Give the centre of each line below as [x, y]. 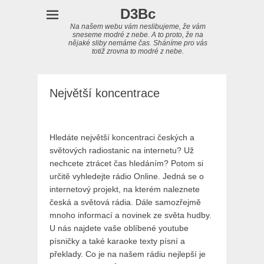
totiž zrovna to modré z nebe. [138, 51]
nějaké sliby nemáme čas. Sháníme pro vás [138, 43]
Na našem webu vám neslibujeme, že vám [138, 27]
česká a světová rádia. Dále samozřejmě [125, 202]
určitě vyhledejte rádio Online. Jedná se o [127, 176]
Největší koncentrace [105, 93]
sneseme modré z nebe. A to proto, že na [138, 35]
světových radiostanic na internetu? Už [122, 150]
